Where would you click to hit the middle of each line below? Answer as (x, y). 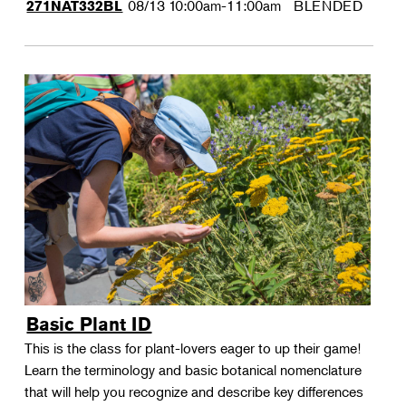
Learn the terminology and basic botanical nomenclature (193, 370)
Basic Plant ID (89, 324)
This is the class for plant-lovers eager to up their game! (193, 348)
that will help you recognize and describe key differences (194, 391)
